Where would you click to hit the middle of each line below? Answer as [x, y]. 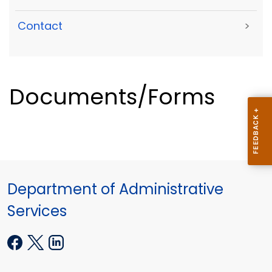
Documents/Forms [112, 97]
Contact [40, 26]
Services [37, 211]
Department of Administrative [115, 189]
